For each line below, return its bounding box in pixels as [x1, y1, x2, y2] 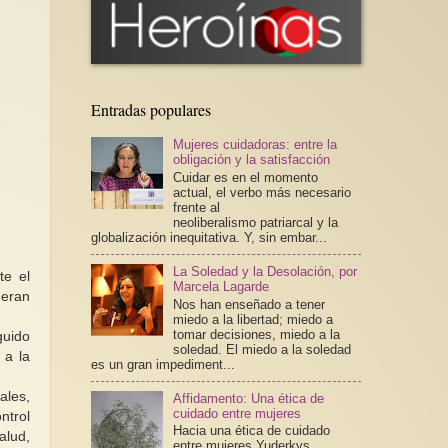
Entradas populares [90, 99, 211, 121]
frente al [172, 199, 220, 215]
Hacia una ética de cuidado [172, 423, 330, 439]
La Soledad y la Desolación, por [172, 263, 357, 279]
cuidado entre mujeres [172, 405, 301, 421]
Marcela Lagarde [172, 278, 269, 294]
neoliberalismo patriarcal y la [172, 214, 338, 230]
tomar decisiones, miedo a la [172, 326, 340, 342]
